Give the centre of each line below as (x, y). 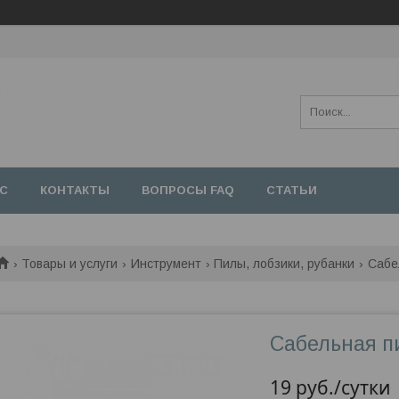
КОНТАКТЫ (75, 190)
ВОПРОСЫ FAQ (188, 190)
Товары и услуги (70, 264)
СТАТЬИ (292, 190)
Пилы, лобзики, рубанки (285, 264)
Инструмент (166, 264)
